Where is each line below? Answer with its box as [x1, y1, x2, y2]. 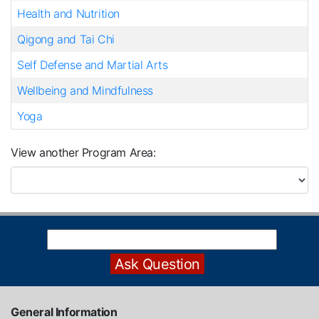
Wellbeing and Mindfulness [17, 83, 153, 98]
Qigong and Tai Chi [17, 32, 115, 46]
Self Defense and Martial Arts [17, 58, 168, 72]
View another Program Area [11, 145, 154, 159]
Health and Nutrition [17, 6, 120, 21]
